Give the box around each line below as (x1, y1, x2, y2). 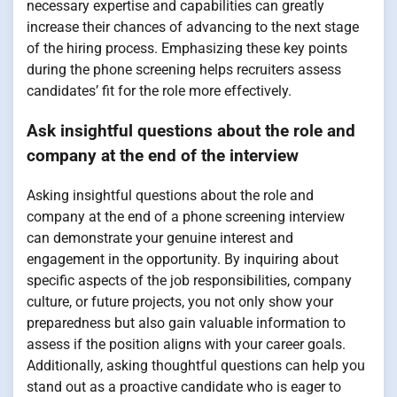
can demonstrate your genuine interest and (27, 229, 293, 246)
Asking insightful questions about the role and (27, 186, 314, 204)
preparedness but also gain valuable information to (27, 314, 346, 331)
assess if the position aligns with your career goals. (27, 335, 346, 353)
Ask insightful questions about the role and (27, 121, 355, 141)
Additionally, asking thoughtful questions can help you (27, 356, 365, 374)
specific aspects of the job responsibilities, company (27, 271, 352, 289)
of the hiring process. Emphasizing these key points (27, 40, 347, 58)
